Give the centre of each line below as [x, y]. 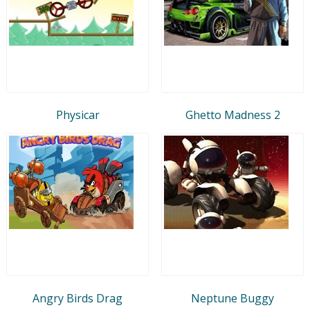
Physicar [77, 115]
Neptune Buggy [232, 298]
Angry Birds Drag [77, 298]
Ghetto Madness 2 [232, 115]
